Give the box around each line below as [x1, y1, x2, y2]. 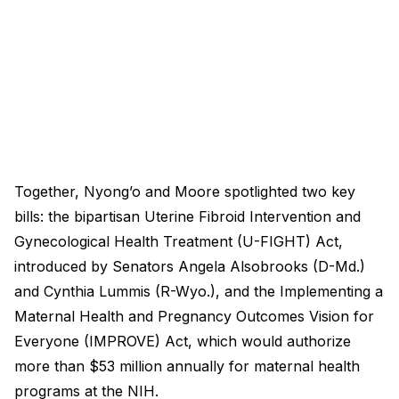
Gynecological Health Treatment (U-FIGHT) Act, [14, 232, 343, 250]
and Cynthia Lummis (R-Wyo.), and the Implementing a [14, 281, 383, 300]
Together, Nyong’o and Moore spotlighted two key [14, 182, 355, 200]
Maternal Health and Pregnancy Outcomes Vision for [14, 306, 374, 325]
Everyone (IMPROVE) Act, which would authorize [14, 331, 351, 350]
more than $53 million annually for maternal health [14, 356, 360, 375]
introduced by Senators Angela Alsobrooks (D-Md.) [14, 256, 365, 275]
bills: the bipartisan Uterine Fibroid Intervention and [14, 207, 361, 225]
